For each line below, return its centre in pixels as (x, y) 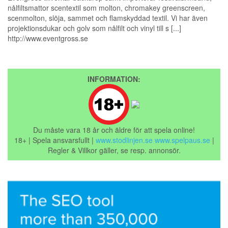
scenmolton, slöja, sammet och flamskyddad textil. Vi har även (108, 18)
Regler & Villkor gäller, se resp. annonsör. (114, 150)
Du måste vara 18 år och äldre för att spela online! (114, 130)
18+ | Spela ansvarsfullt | (55, 140)
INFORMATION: (114, 79)
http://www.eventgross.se (48, 38)
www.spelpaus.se (182, 140)
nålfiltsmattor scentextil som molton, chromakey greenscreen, (106, 8)
